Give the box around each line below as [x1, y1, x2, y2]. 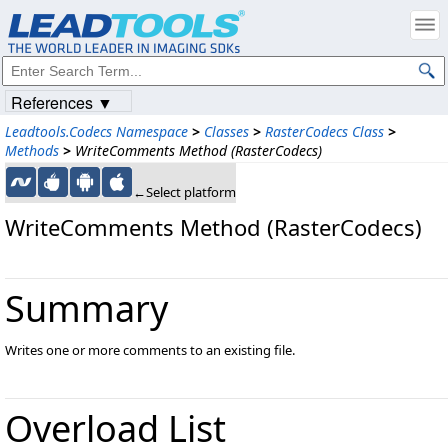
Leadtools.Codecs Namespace [5, 122, 188, 141]
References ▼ [11, 91, 113, 114]
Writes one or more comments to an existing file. [5, 341, 295, 359]
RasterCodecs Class [265, 122, 384, 141]
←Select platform [133, 183, 236, 201]
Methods [5, 141, 59, 160]
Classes [204, 122, 249, 141]
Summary [5, 284, 168, 333]
